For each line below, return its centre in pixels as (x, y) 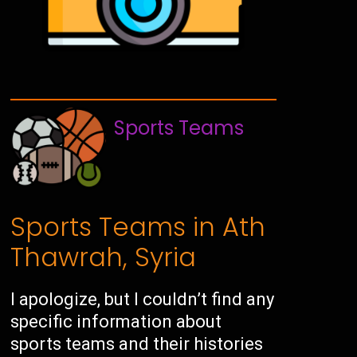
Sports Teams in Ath (138, 226)
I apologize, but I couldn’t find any (143, 299)
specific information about (116, 321)
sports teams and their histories (137, 343)
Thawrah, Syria (104, 257)
